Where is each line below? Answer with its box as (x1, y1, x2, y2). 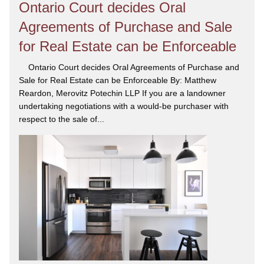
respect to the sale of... (19, 114, 104, 124)
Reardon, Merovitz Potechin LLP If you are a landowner (19, 88, 226, 98)
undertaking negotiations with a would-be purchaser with (19, 101, 229, 111)
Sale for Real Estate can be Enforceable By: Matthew (19, 75, 216, 85)
